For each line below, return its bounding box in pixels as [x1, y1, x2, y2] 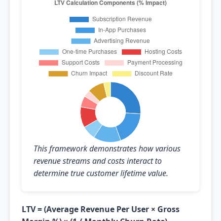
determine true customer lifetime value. [34, 168, 168, 179]
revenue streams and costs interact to [34, 155, 162, 166]
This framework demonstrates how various [34, 143, 181, 154]
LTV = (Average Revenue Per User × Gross [22, 204, 180, 215]
